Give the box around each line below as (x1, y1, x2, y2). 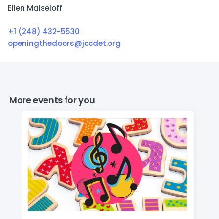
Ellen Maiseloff (8, 3, 62, 14)
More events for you (9, 94, 95, 107)
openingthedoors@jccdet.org (8, 38, 121, 49)
